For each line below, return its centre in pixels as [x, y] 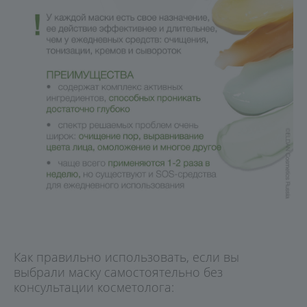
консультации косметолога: [94, 287]
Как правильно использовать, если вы [126, 257]
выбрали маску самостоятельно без [118, 272]
